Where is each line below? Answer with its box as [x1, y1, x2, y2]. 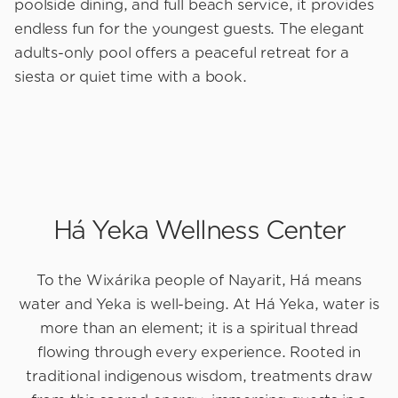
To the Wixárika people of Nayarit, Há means [36, 272, 362, 290]
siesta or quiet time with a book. [14, 68, 247, 86]
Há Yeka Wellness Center [52, 215, 346, 246]
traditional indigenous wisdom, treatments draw [26, 368, 372, 386]
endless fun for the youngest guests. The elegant [14, 20, 365, 38]
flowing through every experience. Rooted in [36, 344, 362, 362]
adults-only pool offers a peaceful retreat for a [14, 44, 350, 62]
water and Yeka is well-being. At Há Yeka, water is [19, 296, 379, 314]
